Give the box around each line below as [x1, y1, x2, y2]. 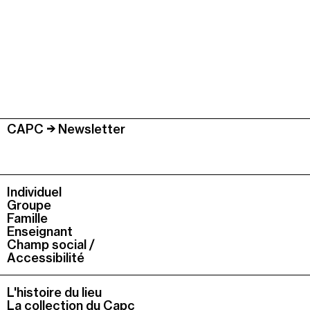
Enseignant [7, 224, 73, 239]
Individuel [7, 184, 62, 199]
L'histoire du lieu [7, 284, 102, 300]
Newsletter [55, 121, 125, 136]
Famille [7, 210, 48, 226]
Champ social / [7, 237, 95, 252]
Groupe [7, 197, 51, 212]
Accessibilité [7, 250, 84, 265]
